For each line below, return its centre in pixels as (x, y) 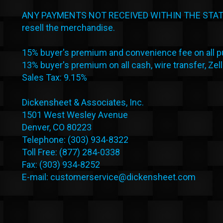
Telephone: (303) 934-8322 (75, 139)
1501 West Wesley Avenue (75, 114)
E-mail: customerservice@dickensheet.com (109, 177)
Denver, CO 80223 (57, 127)
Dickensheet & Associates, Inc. (83, 102)
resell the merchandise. (68, 27)
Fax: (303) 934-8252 (61, 164)
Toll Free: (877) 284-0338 (71, 152)
